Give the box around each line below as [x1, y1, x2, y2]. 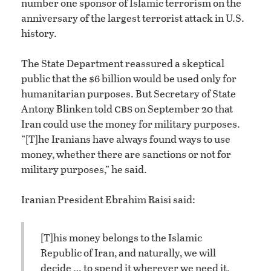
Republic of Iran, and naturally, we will [41, 245, 216, 261]
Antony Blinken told [21, 100, 114, 116]
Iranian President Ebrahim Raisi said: [21, 191, 195, 207]
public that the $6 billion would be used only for [21, 70, 237, 86]
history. [21, 25, 57, 41]
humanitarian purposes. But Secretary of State [21, 85, 236, 101]
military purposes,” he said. [21, 161, 147, 177]
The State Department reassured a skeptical [21, 55, 224, 71]
